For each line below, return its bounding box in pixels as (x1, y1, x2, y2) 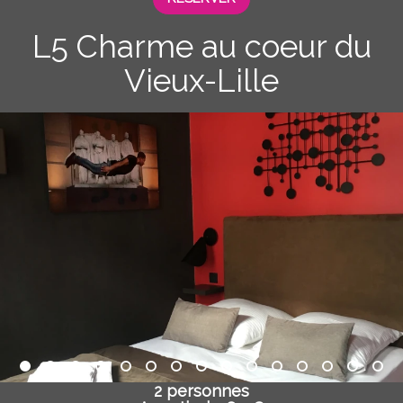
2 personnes (154, 381, 249, 400)
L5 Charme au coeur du (31, 28, 372, 65)
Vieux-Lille (124, 62, 279, 99)
